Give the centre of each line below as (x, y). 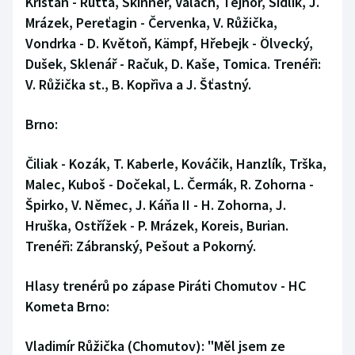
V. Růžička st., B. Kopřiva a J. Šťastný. (138, 85)
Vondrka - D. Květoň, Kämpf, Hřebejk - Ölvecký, (169, 44)
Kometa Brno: (67, 307)
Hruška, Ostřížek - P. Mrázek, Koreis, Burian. (157, 226)
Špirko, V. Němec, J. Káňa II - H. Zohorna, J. (156, 205)
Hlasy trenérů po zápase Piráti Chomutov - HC (166, 286)
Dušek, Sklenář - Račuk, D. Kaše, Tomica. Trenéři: (173, 64)
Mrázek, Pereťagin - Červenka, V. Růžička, (151, 23)
